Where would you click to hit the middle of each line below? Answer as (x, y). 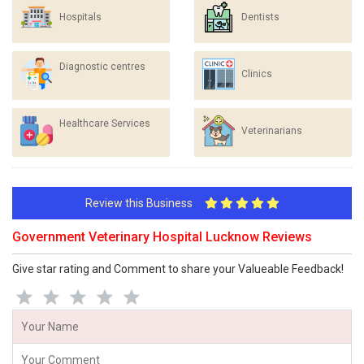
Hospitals (80, 17)
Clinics (257, 74)
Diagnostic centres (102, 67)
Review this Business (145, 203)
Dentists (260, 17)
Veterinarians (272, 131)
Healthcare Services (105, 123)
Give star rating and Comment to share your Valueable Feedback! (178, 269)
